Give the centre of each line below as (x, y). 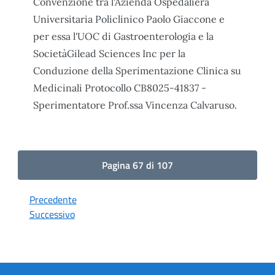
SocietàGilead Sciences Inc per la (109, 53)
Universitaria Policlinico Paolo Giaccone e (129, 19)
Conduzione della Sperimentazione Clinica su (137, 70)
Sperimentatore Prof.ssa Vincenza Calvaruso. (135, 105)
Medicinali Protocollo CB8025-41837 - (120, 87)
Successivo (52, 214)
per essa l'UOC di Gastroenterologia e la (123, 36)
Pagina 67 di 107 (137, 165)
